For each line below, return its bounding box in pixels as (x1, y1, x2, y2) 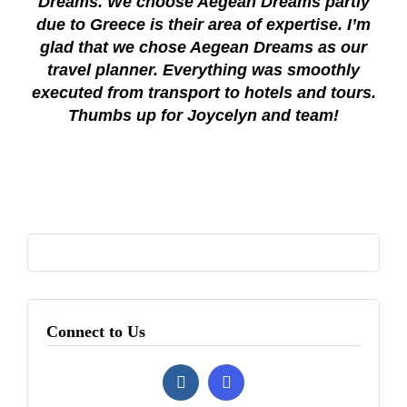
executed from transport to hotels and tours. (31, 84, 376, 102)
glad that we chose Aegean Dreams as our (40, 38, 367, 56)
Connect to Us (46, 323, 145, 341)
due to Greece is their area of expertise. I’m (36, 15, 371, 34)
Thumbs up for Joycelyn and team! (68, 106, 339, 124)
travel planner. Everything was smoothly (47, 61, 360, 79)
